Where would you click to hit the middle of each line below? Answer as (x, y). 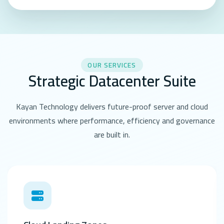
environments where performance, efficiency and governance (112, 121)
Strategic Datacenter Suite (112, 81)
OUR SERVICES (112, 65)
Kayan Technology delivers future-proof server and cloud (112, 107)
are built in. (112, 135)
